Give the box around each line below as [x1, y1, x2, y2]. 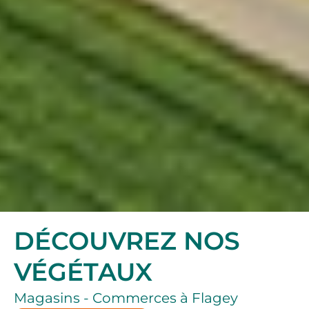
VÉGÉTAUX [14, 257, 152, 288]
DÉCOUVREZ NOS [14, 226, 240, 257]
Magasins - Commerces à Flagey [14, 290, 238, 307]
